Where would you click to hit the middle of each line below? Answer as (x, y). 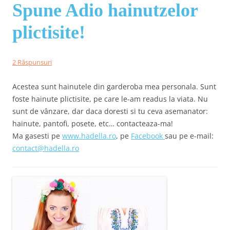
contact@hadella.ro (46, 148)
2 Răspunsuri (32, 62)
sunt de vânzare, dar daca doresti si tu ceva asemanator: (110, 111)
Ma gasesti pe (37, 136)
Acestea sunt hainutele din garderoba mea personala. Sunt (114, 86)
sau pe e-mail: (189, 136)
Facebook (148, 136)
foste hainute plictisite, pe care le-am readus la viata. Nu (110, 99)
